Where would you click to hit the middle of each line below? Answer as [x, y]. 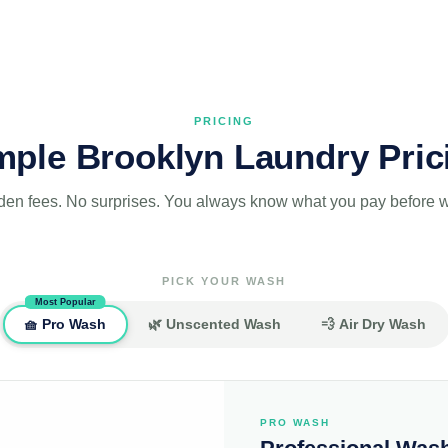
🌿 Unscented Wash [214, 324]
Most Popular [65, 301]
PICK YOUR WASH [224, 280]
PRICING [224, 120]
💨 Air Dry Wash [373, 324]
